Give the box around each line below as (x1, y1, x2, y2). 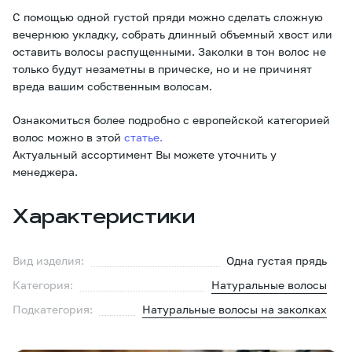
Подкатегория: (13, 302, 93, 317)
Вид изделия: (13, 254, 84, 268)
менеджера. (13, 164, 78, 178)
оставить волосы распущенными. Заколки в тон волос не (13, 44, 326, 58)
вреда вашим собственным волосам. (13, 79, 212, 93)
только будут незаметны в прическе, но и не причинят (13, 61, 312, 75)
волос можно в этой (13, 130, 124, 144)
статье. (124, 130, 163, 144)
